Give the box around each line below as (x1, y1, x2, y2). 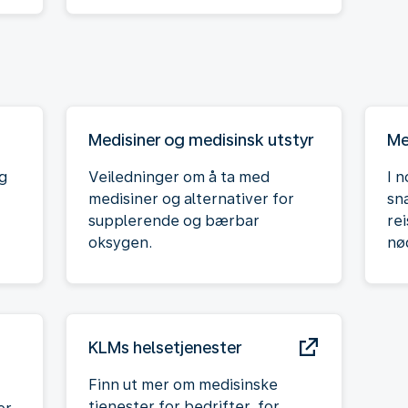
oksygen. (88, 233, 152, 251)
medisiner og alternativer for (88, 189, 294, 208)
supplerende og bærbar (88, 211, 260, 229)
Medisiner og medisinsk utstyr (88, 129, 313, 149)
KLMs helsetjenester (88, 337, 241, 357)
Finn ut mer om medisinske (88, 375, 278, 393)
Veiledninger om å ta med (88, 168, 270, 186)
